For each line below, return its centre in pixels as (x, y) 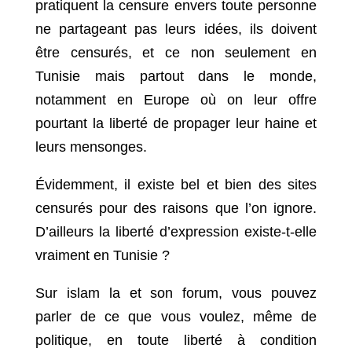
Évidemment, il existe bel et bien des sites (176, 185)
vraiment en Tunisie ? (102, 256)
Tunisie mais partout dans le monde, (176, 77)
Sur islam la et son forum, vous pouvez (176, 293)
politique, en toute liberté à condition (176, 341)
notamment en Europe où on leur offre (176, 100)
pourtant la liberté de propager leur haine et (176, 124)
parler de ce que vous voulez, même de (176, 317)
